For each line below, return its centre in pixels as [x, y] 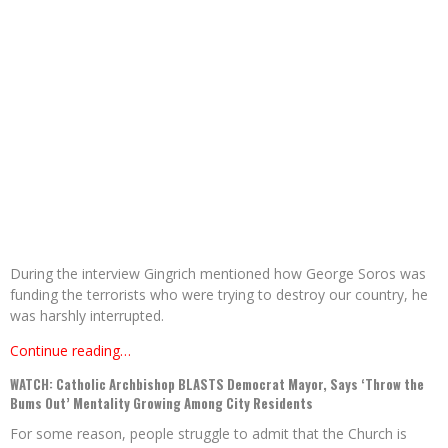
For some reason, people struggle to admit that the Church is [208, 434]
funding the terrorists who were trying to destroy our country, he [219, 295]
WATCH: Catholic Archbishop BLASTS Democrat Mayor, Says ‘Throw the [217, 384]
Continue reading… [70, 351]
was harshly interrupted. [87, 316]
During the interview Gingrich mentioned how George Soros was [218, 274]
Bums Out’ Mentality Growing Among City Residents [161, 403]
